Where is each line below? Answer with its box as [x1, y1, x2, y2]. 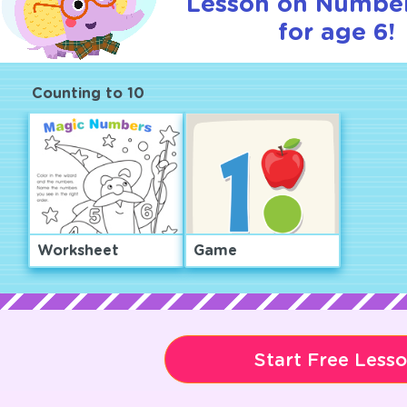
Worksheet [36, 243, 119, 258]
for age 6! [277, 21, 395, 45]
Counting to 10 [31, 86, 144, 101]
